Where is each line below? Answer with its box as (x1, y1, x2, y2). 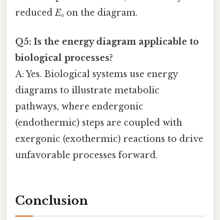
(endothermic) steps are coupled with (15, 117, 182, 129)
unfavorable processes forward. (15, 150, 158, 161)
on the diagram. (64, 7, 137, 18)
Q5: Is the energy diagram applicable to (15, 36, 199, 48)
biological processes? (15, 53, 113, 64)
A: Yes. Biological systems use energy (15, 69, 178, 80)
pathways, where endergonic (15, 101, 143, 112)
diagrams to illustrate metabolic (15, 85, 160, 96)
